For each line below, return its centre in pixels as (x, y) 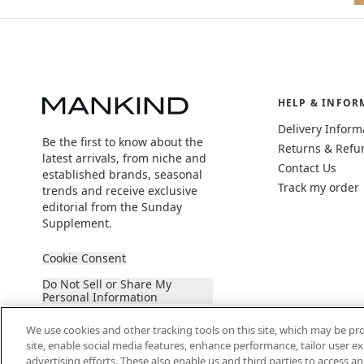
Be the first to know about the (123, 142)
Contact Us (307, 168)
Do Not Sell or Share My (107, 284)
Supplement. (77, 223)
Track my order (318, 187)
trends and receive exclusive (120, 191)
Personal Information (100, 297)
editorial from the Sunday (112, 207)
